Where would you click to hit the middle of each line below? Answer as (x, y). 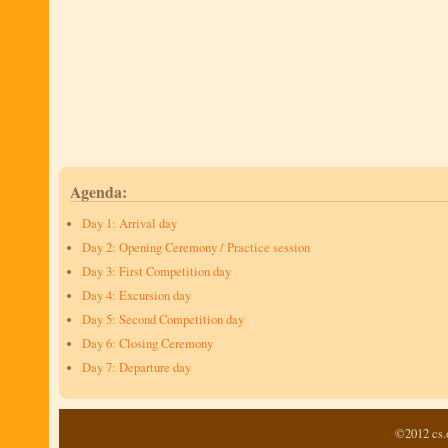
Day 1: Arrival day (129, 223)
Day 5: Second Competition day (163, 319)
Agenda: (98, 191)
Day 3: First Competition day (156, 271)
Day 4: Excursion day (136, 295)
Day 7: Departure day (136, 367)
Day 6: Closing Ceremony (147, 343)
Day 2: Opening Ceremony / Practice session (196, 247)
